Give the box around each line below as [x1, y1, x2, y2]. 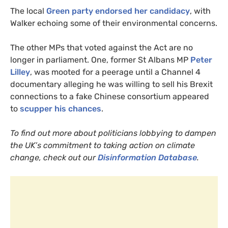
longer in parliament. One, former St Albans [10, 54, 177, 65]
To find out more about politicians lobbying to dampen [10, 128, 216, 138]
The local [10, 6, 46, 16]
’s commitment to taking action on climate [35, 140, 195, 150]
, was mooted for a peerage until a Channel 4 [30, 67, 201, 77]
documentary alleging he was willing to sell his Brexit [10, 79, 213, 89]
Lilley [10, 67, 30, 77]
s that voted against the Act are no [61, 42, 193, 52]
